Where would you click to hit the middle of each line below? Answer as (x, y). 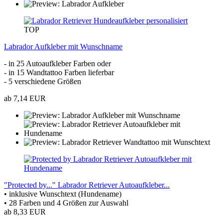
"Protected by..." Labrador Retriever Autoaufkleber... (87, 185)
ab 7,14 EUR (25, 98)
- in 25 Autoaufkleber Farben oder (57, 63)
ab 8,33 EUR (25, 212)
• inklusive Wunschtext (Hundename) (63, 194)
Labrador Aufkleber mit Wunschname (63, 46)
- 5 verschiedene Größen (43, 81)
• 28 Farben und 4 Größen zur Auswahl (66, 203)
